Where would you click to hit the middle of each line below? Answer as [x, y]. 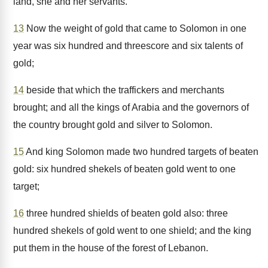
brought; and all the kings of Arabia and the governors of [131, 107]
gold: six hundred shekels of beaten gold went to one [124, 169]
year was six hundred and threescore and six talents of [128, 46]
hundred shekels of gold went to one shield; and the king [132, 231]
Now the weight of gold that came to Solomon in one [135, 28]
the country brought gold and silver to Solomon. [113, 125]
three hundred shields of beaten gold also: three [126, 213]
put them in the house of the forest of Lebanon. [111, 248]
